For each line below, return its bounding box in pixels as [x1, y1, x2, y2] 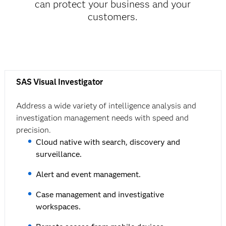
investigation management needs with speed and [16, 113, 189, 123]
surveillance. [36, 149, 82, 159]
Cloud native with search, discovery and [36, 137, 181, 147]
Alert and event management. [36, 169, 141, 180]
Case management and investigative [36, 190, 164, 200]
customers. [88, 11, 138, 23]
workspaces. [36, 202, 81, 212]
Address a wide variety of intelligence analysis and [16, 101, 196, 111]
